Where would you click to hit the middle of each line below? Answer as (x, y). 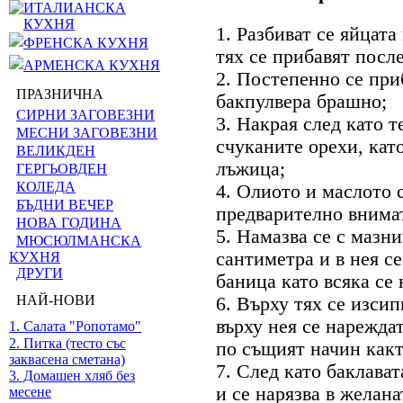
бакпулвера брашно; (301, 102)
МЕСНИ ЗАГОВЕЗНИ (87, 133)
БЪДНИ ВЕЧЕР (65, 205)
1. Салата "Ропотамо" (75, 326)
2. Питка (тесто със (67, 343)
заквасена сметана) (67, 359)
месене (30, 392)
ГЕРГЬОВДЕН (62, 169)
